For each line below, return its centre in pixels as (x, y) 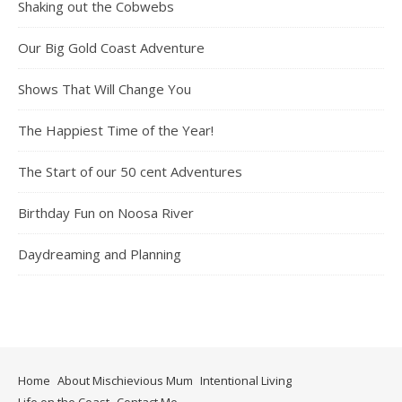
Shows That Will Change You (105, 88)
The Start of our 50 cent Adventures (130, 171)
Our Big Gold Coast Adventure (111, 47)
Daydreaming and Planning (100, 253)
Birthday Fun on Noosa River (106, 212)
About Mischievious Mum (125, 380)
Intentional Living (246, 380)
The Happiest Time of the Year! (116, 130)
